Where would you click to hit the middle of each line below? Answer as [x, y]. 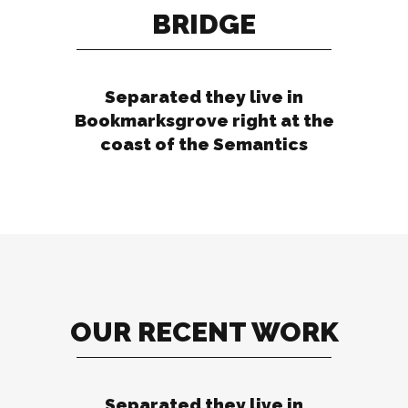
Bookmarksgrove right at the [204, 120]
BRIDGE [204, 24]
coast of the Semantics [204, 144]
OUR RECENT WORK [204, 331]
